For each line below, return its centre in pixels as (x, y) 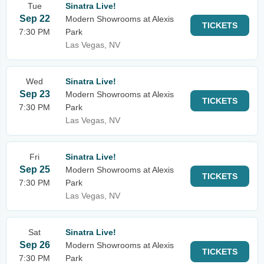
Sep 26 (34, 245)
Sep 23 (34, 94)
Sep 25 (34, 169)
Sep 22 (34, 19)
